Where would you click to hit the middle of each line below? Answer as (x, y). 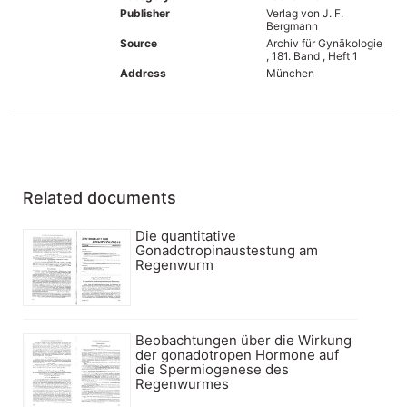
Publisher (145, 13)
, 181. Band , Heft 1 (312, 55)
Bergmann (292, 25)
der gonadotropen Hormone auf (238, 354)
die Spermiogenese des (213, 369)
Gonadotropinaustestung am (227, 250)
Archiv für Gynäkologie (324, 43)
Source (139, 43)
